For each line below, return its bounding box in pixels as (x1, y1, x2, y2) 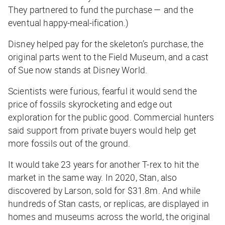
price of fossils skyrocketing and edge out (8, 97, 173, 110)
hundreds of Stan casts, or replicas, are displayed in (8, 197, 209, 209)
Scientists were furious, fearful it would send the (8, 84, 197, 97)
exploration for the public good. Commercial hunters (8, 110, 214, 123)
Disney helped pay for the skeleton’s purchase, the (8, 37, 204, 50)
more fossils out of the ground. (8, 137, 131, 149)
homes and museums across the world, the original (8, 210, 210, 222)
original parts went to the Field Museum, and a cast (8, 50, 209, 63)
